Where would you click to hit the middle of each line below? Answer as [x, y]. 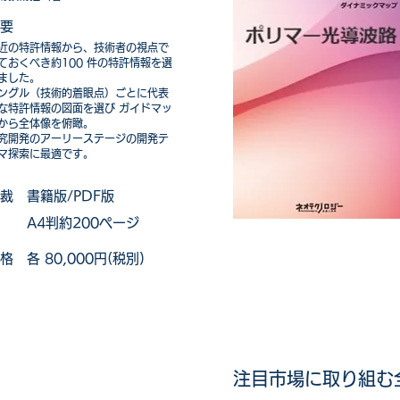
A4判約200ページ [83, 223]
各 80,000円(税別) [86, 259]
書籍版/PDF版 [71, 196]
